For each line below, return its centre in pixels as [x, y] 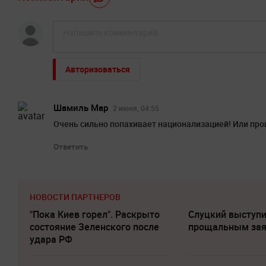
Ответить [71, 147]
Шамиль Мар [81, 108]
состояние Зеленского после [94, 227]
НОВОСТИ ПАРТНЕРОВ [75, 197]
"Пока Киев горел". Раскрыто [95, 215]
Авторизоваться [98, 69]
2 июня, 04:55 [136, 108]
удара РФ [51, 240]
